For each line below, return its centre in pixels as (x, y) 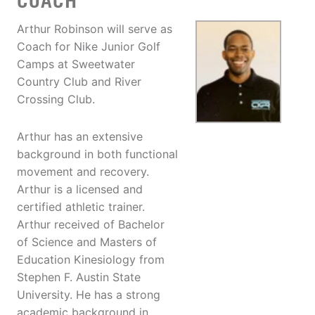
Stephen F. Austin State (79, 277)
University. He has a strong (89, 295)
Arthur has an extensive (80, 137)
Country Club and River (79, 82)
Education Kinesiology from (91, 260)
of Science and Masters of (87, 242)
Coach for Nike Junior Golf (89, 47)
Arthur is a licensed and (80, 189)
